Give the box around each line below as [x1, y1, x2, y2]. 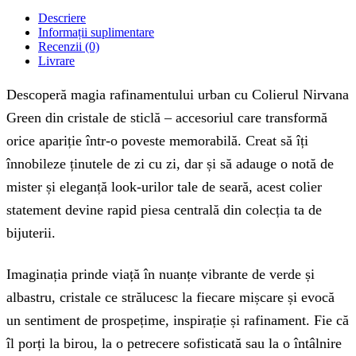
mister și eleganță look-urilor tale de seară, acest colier [6, 178, 322, 195]
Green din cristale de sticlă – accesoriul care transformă [6, 109, 327, 126]
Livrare [38, 54, 75, 68]
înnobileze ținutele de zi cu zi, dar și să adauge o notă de [6, 155, 334, 172]
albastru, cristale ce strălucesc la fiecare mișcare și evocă [6, 288, 335, 305]
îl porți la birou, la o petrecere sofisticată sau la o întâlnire [6, 335, 342, 351]
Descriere [38, 11, 86, 25]
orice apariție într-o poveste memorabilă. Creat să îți [6, 132, 308, 149]
